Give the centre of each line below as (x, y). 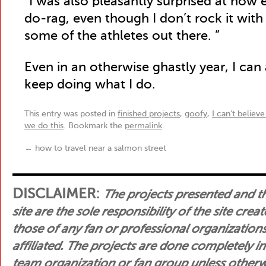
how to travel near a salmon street (99, 148)
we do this (44, 126)
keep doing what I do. (90, 85)
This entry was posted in (71, 114)
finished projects (149, 114)
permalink (143, 126)
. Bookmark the (94, 126)
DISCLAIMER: (58, 194)
